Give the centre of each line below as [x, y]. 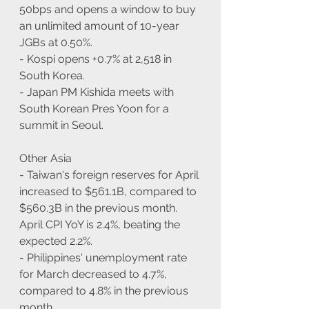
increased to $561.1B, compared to [109, 191]
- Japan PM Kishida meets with [98, 92]
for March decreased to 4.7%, [94, 274]
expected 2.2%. [56, 241]
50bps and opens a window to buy [109, 9]
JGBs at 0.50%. [56, 42]
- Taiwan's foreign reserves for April [110, 175]
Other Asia [46, 158]
